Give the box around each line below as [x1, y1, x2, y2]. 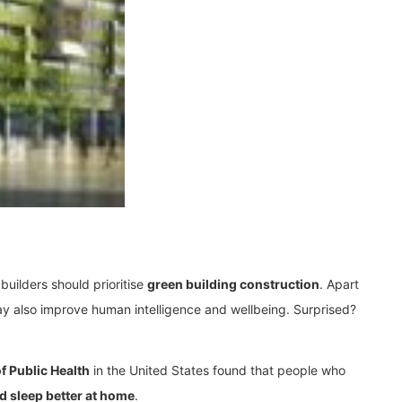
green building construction [147, 275, 319, 292]
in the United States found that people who [90, 362, 345, 378]
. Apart [319, 275, 359, 292]
